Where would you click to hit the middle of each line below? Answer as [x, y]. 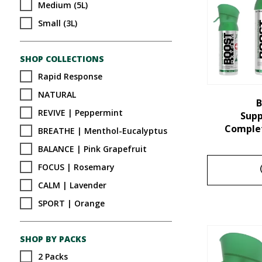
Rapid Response [70, 76]
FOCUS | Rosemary [76, 167]
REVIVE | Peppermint [80, 112]
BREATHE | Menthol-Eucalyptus [102, 130]
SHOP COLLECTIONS [62, 59]
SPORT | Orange [71, 203]
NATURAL [57, 94]
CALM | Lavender [72, 185]
